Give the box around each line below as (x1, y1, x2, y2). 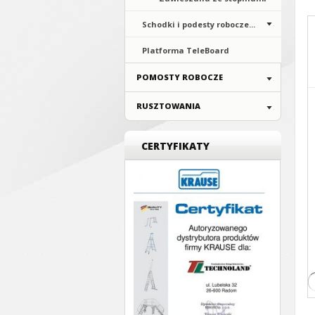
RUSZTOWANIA (136, 101, 200, 111)
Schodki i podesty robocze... (142, 19, 255, 30)
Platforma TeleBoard (142, 45, 229, 56)
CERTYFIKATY (141, 139, 210, 153)
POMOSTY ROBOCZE (136, 72, 223, 82)
